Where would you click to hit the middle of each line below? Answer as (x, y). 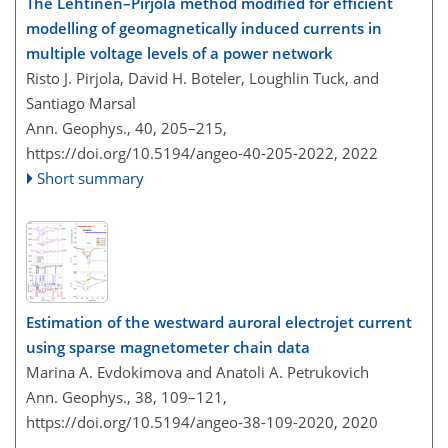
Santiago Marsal (81, 102)
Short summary (91, 177)
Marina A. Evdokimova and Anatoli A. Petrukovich (197, 372)
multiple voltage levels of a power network (179, 52)
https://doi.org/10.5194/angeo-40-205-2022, (182, 152)
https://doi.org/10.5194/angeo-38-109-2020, (182, 422)
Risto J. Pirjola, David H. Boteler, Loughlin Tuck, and (202, 77)
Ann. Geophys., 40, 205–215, (126, 127)
